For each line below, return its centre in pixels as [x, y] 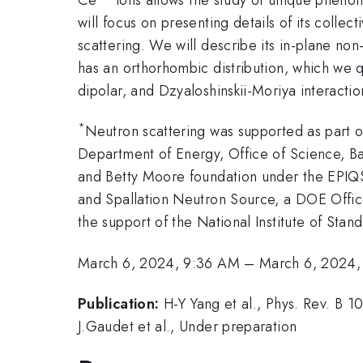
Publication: [119, 304]
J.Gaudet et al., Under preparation [188, 327]
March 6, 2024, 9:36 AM [159, 263]
